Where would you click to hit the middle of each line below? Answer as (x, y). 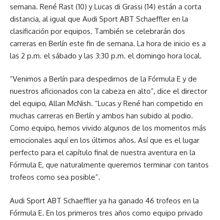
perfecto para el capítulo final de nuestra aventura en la (103, 153)
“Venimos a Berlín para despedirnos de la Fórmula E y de (103, 79)
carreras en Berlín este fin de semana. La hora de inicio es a (108, 43)
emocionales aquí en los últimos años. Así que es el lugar (105, 140)
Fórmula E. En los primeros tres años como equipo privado (106, 213)
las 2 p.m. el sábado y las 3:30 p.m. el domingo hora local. (106, 55)
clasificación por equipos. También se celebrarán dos (97, 31)
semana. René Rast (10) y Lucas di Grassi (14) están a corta (106, 6)
